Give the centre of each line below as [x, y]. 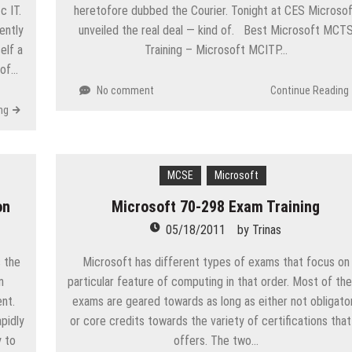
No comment [126, 90]
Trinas [267, 229]
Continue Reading [309, 90]
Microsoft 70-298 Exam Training [216, 206]
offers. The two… [216, 340]
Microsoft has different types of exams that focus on [216, 262]
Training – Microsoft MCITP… [216, 49]
